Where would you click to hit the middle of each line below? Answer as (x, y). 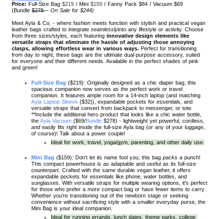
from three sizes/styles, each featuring (58, 35)
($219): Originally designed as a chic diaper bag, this (131, 82)
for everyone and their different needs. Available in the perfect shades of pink (105, 61)
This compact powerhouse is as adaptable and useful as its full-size (114, 164)
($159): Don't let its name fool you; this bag (109, 157)
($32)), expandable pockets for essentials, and (135, 101)
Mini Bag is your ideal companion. (72, 208)
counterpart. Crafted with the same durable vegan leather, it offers (111, 170)
